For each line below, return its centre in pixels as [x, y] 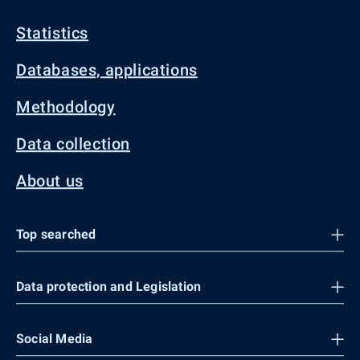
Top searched [56, 234]
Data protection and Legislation [109, 286]
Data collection [73, 144]
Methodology [66, 107]
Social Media [55, 339]
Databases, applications [107, 70]
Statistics [52, 33]
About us [50, 181]
